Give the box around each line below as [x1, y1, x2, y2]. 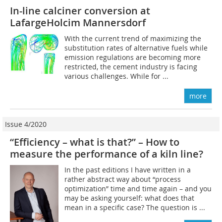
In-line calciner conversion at [10, 3, 150, 17]
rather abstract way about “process [64, 174, 181, 184]
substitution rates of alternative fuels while [64, 43, 208, 53]
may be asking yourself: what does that [64, 193, 195, 203]
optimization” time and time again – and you [64, 183, 212, 193]
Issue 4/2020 [5, 119, 47, 129]
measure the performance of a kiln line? [10, 147, 203, 161]
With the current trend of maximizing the [64, 33, 202, 43]
